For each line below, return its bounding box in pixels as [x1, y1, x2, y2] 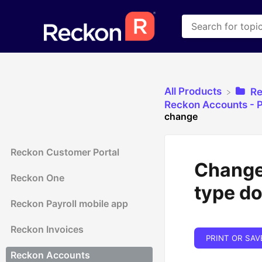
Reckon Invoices [11, 223, 84, 235]
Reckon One [11, 171, 64, 184]
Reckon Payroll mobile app [11, 197, 128, 209]
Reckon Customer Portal [11, 146, 119, 158]
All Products [164, 85, 222, 97]
